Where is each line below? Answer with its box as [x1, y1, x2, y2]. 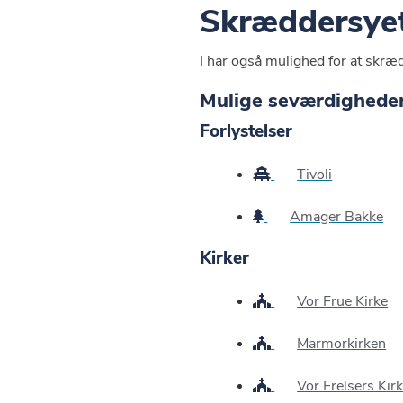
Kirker [200, 246, 249, 271]
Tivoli [297, 164, 333, 184]
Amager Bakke [290, 206, 384, 227]
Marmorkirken [297, 334, 387, 354]
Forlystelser [200, 119, 292, 143]
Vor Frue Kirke [297, 291, 389, 312]
